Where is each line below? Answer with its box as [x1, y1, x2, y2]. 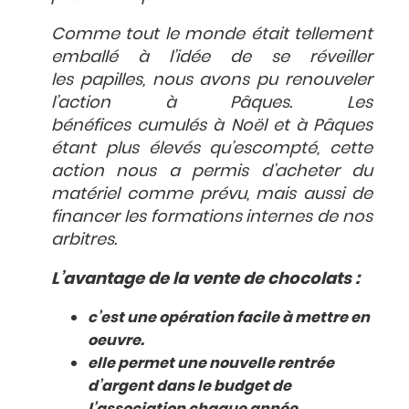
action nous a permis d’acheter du [51, 158, 372, 182]
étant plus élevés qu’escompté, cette [51, 135, 372, 159]
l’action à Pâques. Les [51, 89, 372, 113]
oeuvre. [88, 329, 144, 351]
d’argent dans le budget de [88, 374, 291, 396]
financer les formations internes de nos [51, 204, 372, 227]
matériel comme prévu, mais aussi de [51, 181, 372, 204]
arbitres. [51, 226, 117, 250]
